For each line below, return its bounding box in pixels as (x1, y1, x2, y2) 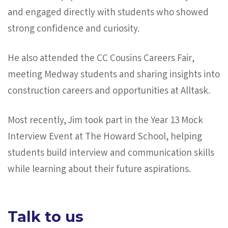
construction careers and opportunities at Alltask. (8, 84, 210, 99)
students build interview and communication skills (8, 147, 214, 161)
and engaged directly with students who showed (8, 6, 209, 21)
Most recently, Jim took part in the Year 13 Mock (8, 114, 203, 129)
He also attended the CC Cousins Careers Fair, (8, 52, 194, 67)
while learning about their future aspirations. (8, 163, 191, 178)
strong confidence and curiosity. (8, 22, 139, 37)
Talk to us (8, 208, 83, 226)
